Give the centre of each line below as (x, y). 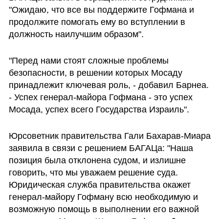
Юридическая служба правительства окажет (99, 185)
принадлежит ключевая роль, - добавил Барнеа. (109, 85)
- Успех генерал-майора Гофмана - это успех (100, 98)
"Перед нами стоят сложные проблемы (88, 61)
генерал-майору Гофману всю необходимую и (103, 197)
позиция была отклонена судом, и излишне (97, 160)
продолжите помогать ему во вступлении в (97, 22)
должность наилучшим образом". (76, 34)
